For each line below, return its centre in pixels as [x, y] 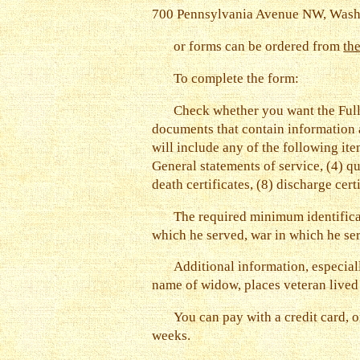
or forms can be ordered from [259, 47]
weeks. [171, 336]
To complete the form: [237, 78]
